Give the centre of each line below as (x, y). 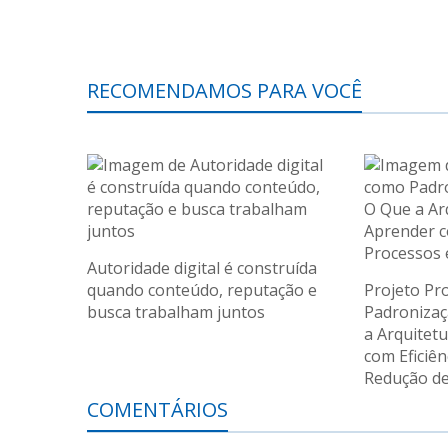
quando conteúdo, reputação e (202, 290)
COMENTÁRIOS (157, 409)
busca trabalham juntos (176, 312)
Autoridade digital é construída (202, 268)
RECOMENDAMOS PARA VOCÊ (224, 90)
